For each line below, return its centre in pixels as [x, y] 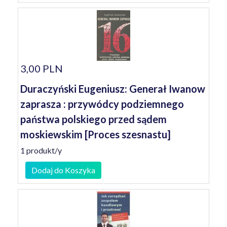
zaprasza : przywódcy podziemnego [102, 104]
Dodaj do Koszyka [63, 170]
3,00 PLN [42, 68]
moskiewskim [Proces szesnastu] [96, 134]
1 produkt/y [41, 150]
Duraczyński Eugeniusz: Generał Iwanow [113, 89]
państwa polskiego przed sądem [93, 119]
